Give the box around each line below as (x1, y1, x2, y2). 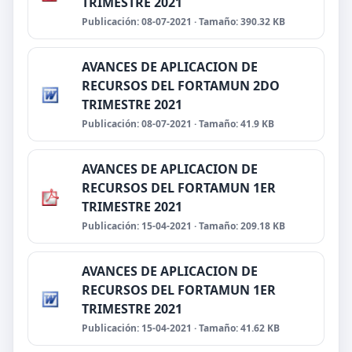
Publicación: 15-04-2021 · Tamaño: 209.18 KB (82, 219, 285, 233)
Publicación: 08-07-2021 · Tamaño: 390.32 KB (82, 15, 285, 28)
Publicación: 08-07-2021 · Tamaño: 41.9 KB (82, 117, 274, 130)
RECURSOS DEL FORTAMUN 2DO (82, 77, 280, 94)
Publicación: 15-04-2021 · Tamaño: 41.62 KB (82, 321, 280, 335)
